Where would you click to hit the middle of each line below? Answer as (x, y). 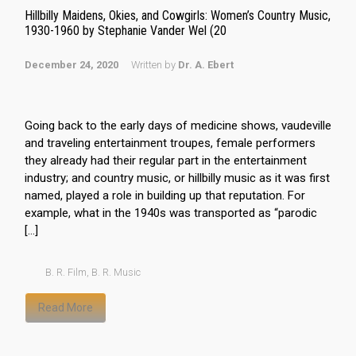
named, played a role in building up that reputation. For (165, 195)
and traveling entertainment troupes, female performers (170, 143)
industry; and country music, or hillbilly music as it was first (177, 178)
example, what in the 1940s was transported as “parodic (171, 213)
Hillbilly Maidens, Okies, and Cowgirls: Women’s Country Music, (178, 15)
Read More (66, 308)
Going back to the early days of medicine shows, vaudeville (178, 126)
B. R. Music (116, 272)
